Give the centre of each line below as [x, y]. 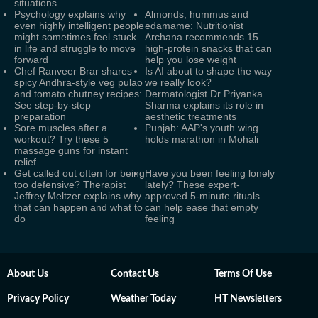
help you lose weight [191, 60]
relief [25, 162]
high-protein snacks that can [208, 48]
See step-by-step [53, 105]
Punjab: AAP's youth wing [202, 128]
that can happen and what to [78, 207]
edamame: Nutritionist [194, 26]
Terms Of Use [243, 274]
